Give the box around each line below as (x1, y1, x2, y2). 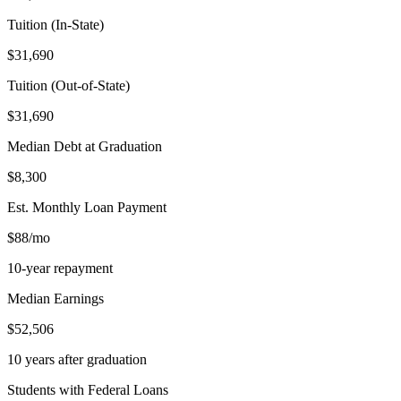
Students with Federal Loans (7, 381, 168, 397)
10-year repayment (7, 260, 113, 276)
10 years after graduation (7, 351, 147, 367)
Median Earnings (7, 290, 104, 306)
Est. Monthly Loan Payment (7, 199, 166, 215)
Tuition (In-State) (7, 16, 104, 32)
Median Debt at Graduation (7, 138, 162, 154)
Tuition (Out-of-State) (7, 77, 130, 93)
